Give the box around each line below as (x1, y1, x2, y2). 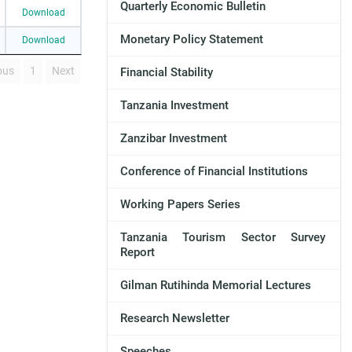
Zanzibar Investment (119, 131, 227, 146)
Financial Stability (119, 65, 213, 80)
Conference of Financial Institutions (119, 164, 308, 179)
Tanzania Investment (119, 98, 229, 113)
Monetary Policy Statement (119, 32, 263, 47)
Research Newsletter (119, 311, 229, 326)
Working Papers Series (119, 197, 240, 212)
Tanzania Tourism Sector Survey (119, 230, 325, 245)
